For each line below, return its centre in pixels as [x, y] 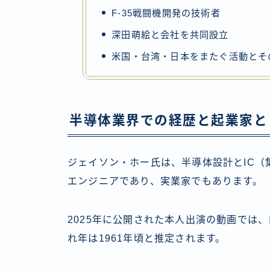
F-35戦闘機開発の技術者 [166, 13]
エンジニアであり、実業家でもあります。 [165, 181]
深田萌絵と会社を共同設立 [170, 34]
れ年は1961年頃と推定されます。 [147, 238]
